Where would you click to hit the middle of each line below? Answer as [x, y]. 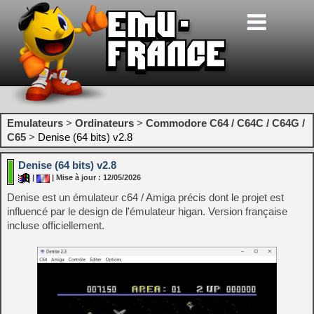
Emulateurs [35, 123]
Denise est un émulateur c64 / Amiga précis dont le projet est [145, 197]
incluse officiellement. [56, 225]
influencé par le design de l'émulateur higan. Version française [147, 211]
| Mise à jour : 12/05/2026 [95, 178]
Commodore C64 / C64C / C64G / [225, 123]
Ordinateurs [104, 123]
